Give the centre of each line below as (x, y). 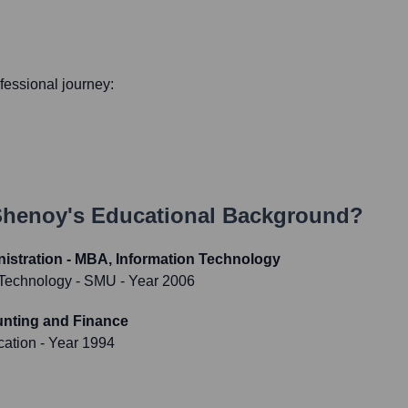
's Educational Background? (215, 216)
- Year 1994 (76, 343)
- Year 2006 (156, 281)
